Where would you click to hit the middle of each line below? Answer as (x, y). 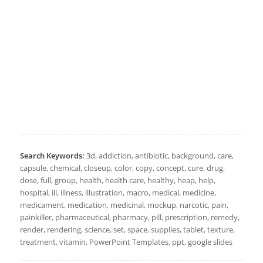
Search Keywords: (52, 156)
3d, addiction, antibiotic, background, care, (159, 156)
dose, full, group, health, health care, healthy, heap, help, (117, 181)
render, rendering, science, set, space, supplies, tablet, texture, (127, 230)
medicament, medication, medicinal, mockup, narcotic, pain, (124, 205)
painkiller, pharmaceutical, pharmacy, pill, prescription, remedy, (129, 218)
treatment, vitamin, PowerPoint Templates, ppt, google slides (126, 242)
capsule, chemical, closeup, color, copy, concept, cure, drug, (122, 168)
